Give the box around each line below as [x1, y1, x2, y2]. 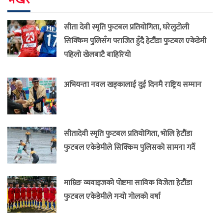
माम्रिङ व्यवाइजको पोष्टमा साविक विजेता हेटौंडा [64, 176, 192, 190]
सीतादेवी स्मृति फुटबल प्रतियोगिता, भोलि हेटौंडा [64, 127, 192, 140]
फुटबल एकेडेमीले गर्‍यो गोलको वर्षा [64, 190, 161, 203]
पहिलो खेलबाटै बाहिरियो [64, 48, 131, 61]
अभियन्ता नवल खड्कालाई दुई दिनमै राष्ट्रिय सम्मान [64, 78, 201, 91]
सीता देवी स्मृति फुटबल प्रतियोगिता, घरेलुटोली [64, 21, 189, 34]
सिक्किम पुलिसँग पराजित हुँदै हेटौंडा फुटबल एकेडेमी [64, 34, 206, 48]
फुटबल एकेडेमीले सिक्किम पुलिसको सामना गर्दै [64, 141, 195, 154]
